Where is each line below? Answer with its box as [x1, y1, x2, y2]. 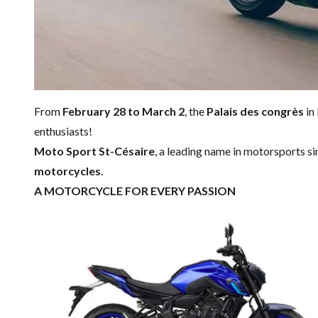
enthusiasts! [34, 124, 92, 138]
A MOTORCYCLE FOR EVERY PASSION [34, 183, 236, 197]
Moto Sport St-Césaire [34, 143, 155, 158]
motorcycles [34, 163, 101, 177]
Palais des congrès [207, 104, 304, 118]
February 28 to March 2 [62, 104, 185, 118]
